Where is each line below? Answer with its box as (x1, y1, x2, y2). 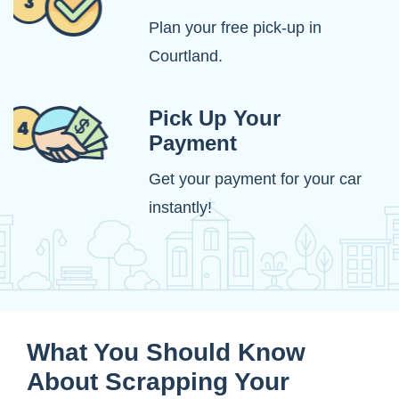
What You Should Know (27, 338, 305, 367)
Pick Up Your (149, 106, 281, 131)
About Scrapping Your (27, 368, 289, 396)
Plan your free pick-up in (149, 19, 322, 37)
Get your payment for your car (149, 170, 362, 189)
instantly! (149, 199, 212, 217)
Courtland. (149, 47, 223, 66)
